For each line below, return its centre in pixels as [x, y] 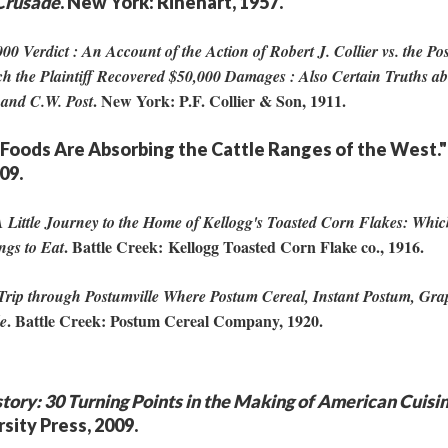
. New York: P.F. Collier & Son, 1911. [222, 100]
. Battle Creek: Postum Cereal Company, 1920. [167, 320]
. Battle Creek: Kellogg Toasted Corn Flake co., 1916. [246, 246]
